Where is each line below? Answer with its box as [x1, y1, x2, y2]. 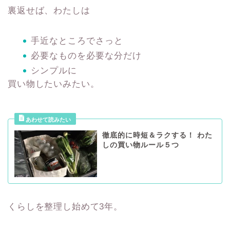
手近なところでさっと [31, 36, 123, 46]
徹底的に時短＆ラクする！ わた [102, 131, 213, 140]
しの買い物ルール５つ [102, 141, 179, 149]
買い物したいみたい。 [8, 79, 100, 89]
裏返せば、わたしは [8, 6, 90, 16]
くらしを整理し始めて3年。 [8, 201, 123, 212]
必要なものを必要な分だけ [31, 51, 142, 61]
